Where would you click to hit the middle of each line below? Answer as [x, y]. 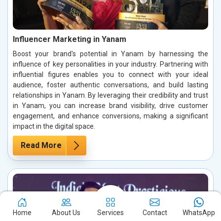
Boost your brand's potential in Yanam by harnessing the [110, 54]
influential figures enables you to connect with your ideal [110, 75]
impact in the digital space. [54, 127]
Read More [41, 146]
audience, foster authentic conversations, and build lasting [110, 85]
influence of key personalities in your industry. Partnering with [110, 64]
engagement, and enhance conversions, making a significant [110, 116]
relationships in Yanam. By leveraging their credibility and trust [110, 95]
